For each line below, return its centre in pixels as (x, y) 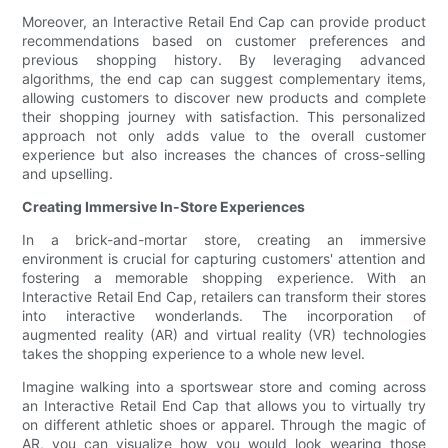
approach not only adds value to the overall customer (224, 136)
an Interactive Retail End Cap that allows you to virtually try (224, 406)
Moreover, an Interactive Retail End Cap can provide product (224, 22)
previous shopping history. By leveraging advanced (224, 60)
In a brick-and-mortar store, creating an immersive (224, 240)
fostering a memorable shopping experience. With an (224, 278)
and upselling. (68, 174)
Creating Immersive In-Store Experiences (164, 207)
